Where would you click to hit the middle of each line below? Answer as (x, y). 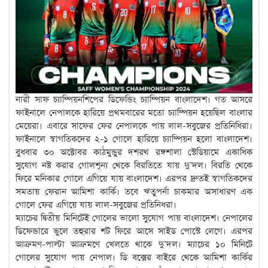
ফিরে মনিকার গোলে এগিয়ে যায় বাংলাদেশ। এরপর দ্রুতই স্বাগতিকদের (134, 179)
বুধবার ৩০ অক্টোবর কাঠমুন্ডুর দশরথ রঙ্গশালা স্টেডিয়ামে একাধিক (134, 153)
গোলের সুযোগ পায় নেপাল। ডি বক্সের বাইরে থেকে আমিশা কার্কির (134, 258)
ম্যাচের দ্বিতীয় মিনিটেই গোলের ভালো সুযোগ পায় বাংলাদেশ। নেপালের (134, 218)
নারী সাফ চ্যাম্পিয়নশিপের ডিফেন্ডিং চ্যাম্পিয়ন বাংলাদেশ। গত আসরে (134, 100)
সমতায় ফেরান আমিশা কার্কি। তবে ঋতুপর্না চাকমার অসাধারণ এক (134, 192)
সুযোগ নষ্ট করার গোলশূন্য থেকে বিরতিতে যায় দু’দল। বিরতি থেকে (134, 166)
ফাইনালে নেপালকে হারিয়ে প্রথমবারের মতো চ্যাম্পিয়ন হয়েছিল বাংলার (134, 113)
